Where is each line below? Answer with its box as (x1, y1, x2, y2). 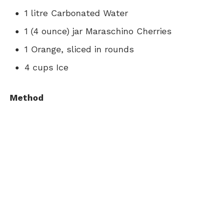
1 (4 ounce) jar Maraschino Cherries (24, 26, 172, 37)
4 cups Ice (24, 62, 68, 73)
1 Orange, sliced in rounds (24, 44, 134, 55)
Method (10, 92, 44, 103)
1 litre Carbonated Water (24, 8, 128, 19)
